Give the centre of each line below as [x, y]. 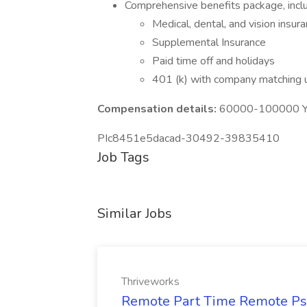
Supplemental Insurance [209, 42]
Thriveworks [150, 282]
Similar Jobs [135, 213]
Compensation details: [158, 109]
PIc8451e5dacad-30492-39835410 [188, 138]
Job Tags [123, 157]
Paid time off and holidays [213, 61]
